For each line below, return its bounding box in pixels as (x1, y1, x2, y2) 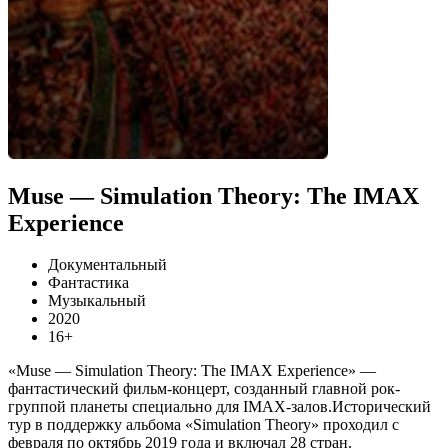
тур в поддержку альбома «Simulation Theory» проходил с (8, 416, 399, 434)
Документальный (48, 256, 167, 274)
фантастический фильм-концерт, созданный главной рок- (8, 380, 400, 398)
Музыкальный (48, 292, 146, 310)
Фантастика (48, 274, 129, 292)
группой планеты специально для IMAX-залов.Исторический (8, 398, 431, 416)
